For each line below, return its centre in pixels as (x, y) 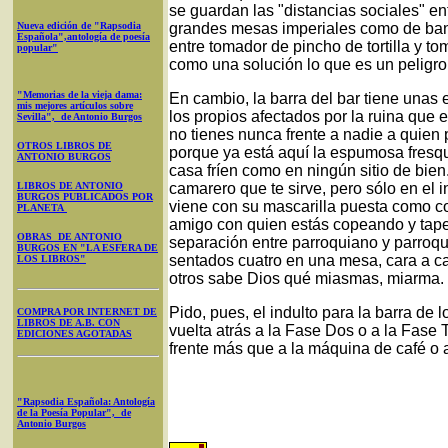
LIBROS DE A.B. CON (68, 322)
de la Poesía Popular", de (74, 412)
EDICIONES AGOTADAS (74, 333)
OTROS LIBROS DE (64, 145)
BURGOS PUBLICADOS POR (85, 196)
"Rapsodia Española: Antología (86, 401)
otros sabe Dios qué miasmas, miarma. (306, 278)
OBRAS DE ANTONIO (69, 236)
